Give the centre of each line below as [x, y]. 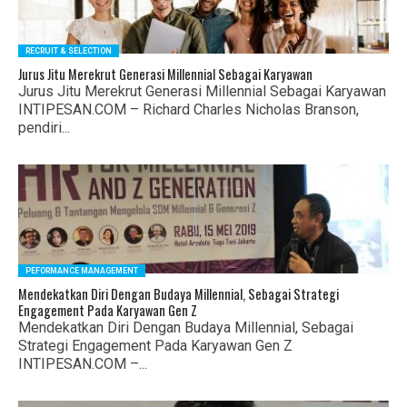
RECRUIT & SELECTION [68, 51]
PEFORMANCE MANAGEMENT [81, 271]
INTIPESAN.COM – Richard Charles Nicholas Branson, [188, 109]
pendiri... [44, 128]
